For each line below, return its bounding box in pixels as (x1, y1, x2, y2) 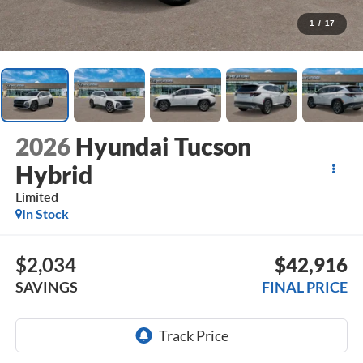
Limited (15, 189, 58, 205)
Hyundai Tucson (75, 131, 251, 161)
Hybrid (15, 160, 92, 190)
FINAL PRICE (262, 277, 348, 296)
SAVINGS (15, 277, 78, 296)
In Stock (21, 206, 69, 222)
